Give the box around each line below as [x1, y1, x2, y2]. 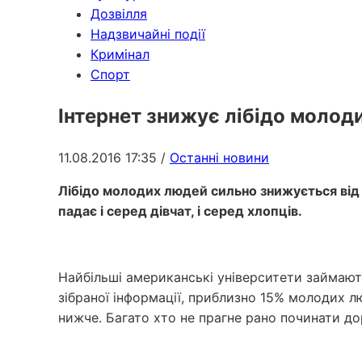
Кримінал [90, 46, 149, 62]
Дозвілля [90, 6, 147, 22]
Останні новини [170, 149, 269, 166]
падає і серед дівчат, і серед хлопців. [58, 202, 302, 219]
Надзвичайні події [90, 26, 205, 42]
